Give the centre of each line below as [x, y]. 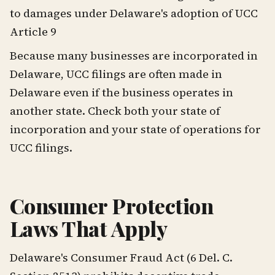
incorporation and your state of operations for [135, 130]
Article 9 [33, 32]
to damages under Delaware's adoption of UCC [134, 14]
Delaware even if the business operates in [122, 93]
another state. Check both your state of [115, 111]
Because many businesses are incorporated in [134, 56]
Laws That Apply [89, 229]
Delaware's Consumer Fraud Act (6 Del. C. [121, 258]
